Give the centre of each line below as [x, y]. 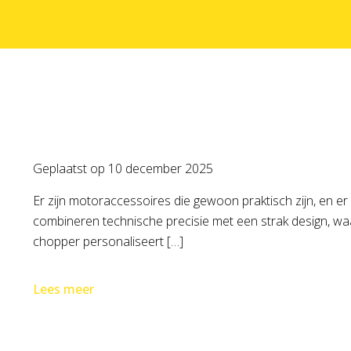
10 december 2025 [161, 168]
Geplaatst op [71, 168]
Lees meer [63, 289]
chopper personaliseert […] [108, 241]
